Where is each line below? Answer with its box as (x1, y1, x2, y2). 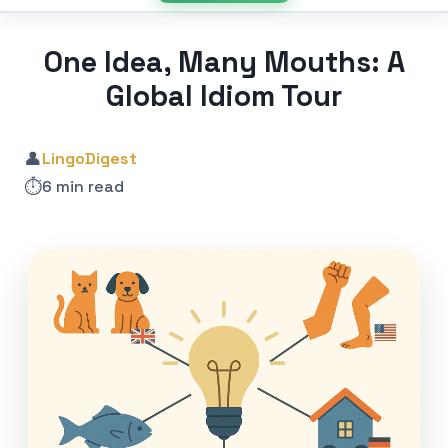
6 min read (42, 176, 124, 198)
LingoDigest (42, 148, 137, 170)
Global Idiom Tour (106, 77, 342, 114)
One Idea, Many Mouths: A (43, 43, 405, 80)
